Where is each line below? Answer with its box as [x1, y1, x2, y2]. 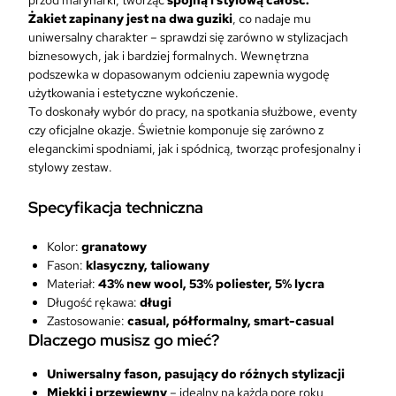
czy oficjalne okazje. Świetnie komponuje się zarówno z [28, 121, 324, 138]
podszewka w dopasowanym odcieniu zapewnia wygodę [28, 65, 330, 82]
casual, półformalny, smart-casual [127, 312, 335, 329]
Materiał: [47, 275, 99, 292]
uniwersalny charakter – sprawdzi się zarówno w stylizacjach [28, 28, 348, 45]
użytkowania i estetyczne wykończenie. [28, 84, 239, 101]
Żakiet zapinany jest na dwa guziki [28, 10, 232, 27]
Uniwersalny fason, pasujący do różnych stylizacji [47, 365, 346, 382]
